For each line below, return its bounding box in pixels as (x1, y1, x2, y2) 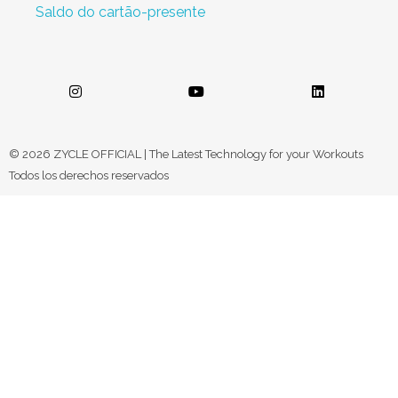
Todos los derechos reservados (9, 168, 169, 182)
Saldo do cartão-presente (36, 3, 205, 20)
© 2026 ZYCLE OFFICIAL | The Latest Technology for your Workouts (9, 147, 363, 161)
